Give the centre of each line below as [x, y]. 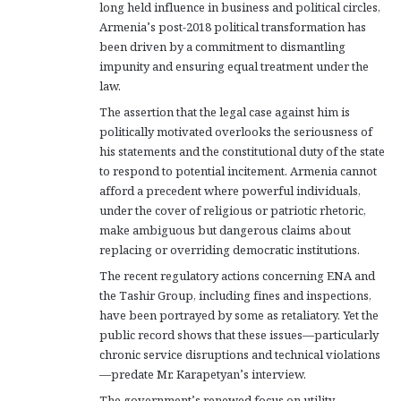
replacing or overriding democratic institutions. [230, 249]
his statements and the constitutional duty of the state [242, 151]
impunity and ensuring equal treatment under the [234, 66]
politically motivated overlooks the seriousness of [236, 131]
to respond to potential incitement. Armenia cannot [238, 171]
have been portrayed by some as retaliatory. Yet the [239, 315]
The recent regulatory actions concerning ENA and [237, 275]
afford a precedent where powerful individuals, [230, 190]
